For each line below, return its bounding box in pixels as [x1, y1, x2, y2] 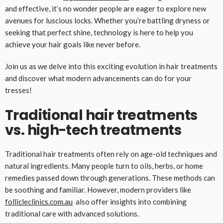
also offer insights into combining [73, 197, 187, 206]
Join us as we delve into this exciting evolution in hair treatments [5, 61, 218, 71]
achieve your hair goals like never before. [5, 39, 140, 49]
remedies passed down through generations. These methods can [5, 173, 215, 182]
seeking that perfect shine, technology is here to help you [5, 27, 193, 37]
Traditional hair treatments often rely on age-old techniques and [5, 149, 217, 158]
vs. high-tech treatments [5, 120, 182, 140]
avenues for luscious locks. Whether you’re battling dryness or [5, 15, 210, 25]
